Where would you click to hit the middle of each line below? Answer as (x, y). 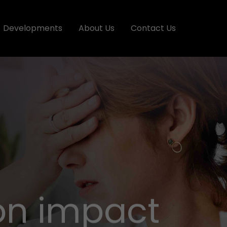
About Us (97, 28)
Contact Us (153, 28)
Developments (33, 28)
